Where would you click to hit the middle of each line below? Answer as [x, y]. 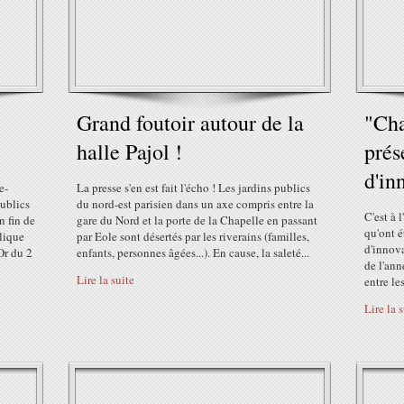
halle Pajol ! [129, 151]
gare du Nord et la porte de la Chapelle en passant [197, 220]
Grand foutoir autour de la [190, 123]
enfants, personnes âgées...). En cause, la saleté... [193, 252]
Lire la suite [106, 280]
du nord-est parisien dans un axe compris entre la [195, 204]
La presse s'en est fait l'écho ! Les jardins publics [193, 188]
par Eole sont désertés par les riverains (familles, [193, 236]
